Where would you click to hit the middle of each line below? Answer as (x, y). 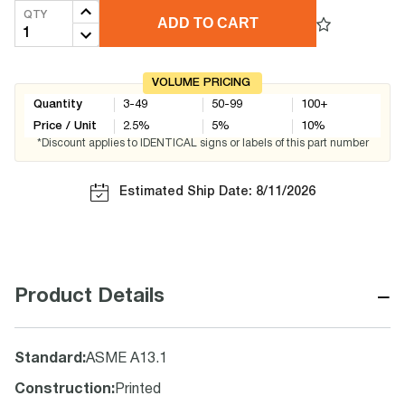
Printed (138, 390)
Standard (48, 359)
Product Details (89, 297)
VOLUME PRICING (201, 83)
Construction (63, 390)
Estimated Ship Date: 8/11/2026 (217, 192)
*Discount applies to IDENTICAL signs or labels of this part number (202, 143)
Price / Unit (65, 126)
